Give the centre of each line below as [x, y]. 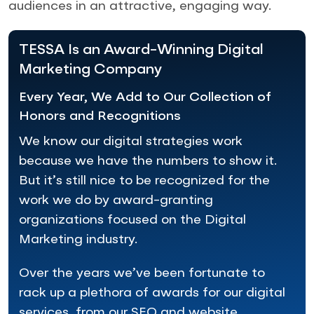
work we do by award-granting [116, 200]
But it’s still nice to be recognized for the [144, 180]
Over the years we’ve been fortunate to [142, 273]
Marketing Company [90, 70]
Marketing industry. [78, 239]
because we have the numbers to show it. [148, 161]
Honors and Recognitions [100, 116]
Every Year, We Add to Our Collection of [145, 97]
